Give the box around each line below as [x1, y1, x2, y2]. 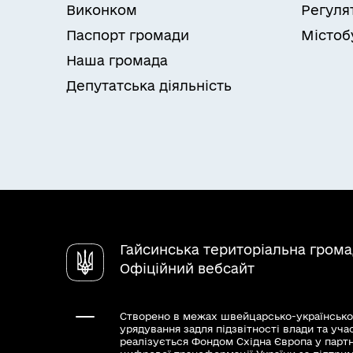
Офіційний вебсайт [120, 261, 255, 276]
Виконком [66, 2, 137, 17]
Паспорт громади [66, 28, 189, 43]
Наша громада [66, 53, 168, 68]
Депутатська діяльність [66, 78, 232, 93]
